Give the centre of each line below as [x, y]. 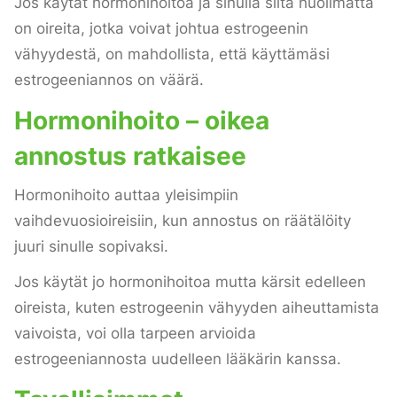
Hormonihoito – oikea [142, 120]
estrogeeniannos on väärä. [109, 79]
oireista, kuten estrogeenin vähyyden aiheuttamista [197, 308]
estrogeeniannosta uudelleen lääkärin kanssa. [178, 359]
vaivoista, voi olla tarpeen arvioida [135, 334]
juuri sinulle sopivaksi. [91, 247]
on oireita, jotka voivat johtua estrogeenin [161, 28]
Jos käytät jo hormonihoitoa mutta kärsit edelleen [190, 282]
